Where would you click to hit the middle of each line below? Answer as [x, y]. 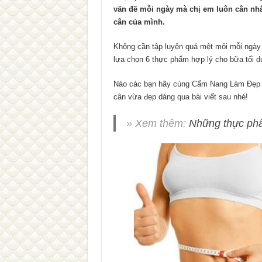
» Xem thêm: [157, 123]
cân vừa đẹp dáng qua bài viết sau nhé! [180, 97]
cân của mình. [139, 22]
